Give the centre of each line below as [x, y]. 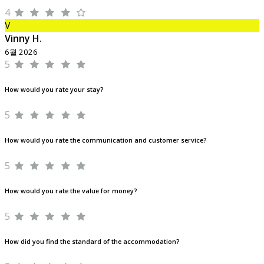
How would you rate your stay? [54, 90]
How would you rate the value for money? [71, 191]
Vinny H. [23, 39]
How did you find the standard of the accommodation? [92, 242]
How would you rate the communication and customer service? [106, 141]
